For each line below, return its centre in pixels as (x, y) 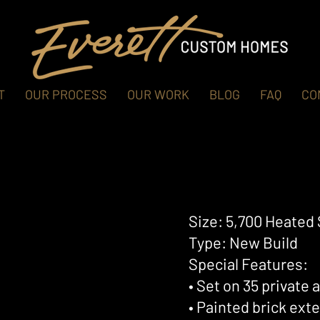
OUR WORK (158, 94)
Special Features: (248, 264)
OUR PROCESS (66, 94)
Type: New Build (243, 242)
